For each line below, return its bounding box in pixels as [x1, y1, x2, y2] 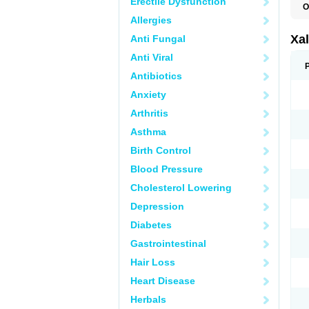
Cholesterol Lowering [130, 182, 232, 193]
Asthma [130, 126, 166, 137]
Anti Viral [130, 52, 173, 63]
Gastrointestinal [130, 238, 206, 249]
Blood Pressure [130, 163, 203, 175]
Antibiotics [130, 70, 182, 81]
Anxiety [130, 89, 166, 100]
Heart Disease [130, 275, 195, 286]
